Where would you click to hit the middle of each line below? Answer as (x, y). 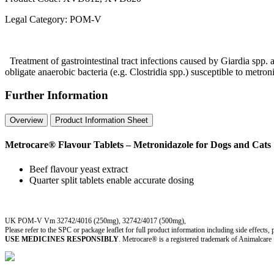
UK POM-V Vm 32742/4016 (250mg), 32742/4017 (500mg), (95, 220)
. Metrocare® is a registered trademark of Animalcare (195, 239)
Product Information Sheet (102, 120)
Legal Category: (37, 19)
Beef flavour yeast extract (79, 169)
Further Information (57, 95)
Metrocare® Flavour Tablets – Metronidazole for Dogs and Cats (138, 145)
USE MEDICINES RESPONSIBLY (62, 239)
